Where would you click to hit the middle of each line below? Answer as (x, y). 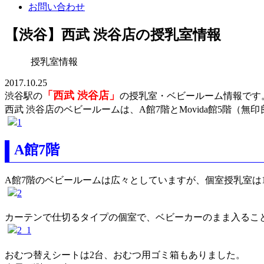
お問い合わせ (57, 7)
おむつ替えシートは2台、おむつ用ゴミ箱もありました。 (125, 255)
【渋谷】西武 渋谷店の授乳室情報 (113, 34)
